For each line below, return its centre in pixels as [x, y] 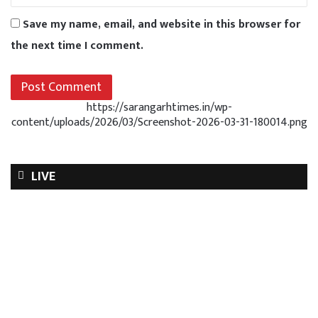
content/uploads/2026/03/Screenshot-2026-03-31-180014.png [159, 123]
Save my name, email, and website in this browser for [161, 25]
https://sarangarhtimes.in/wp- [159, 108]
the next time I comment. [77, 46]
